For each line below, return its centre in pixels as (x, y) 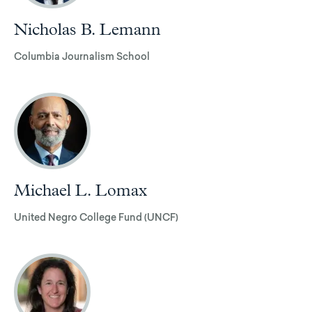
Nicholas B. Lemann (87, 30)
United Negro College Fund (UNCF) (96, 218)
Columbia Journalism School (82, 57)
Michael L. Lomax (81, 190)
